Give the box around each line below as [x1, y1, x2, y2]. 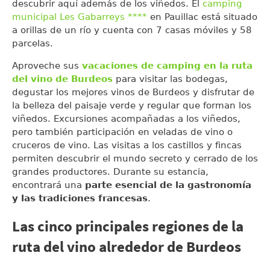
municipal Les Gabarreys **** [12, 11, 147, 22]
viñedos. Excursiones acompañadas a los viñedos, [12, 113, 240, 124]
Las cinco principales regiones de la [12, 217, 243, 238]
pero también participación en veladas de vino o [12, 126, 233, 137]
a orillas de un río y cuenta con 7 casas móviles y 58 [12, 24, 252, 36]
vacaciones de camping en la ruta [82, 60, 253, 71]
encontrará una [12, 179, 85, 190]
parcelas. [12, 37, 53, 49]
